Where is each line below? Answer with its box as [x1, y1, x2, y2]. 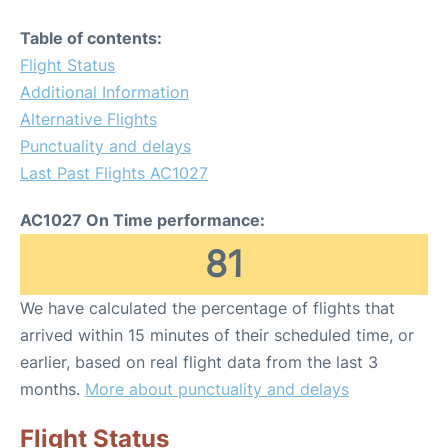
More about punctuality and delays [85, 379, 349, 399]
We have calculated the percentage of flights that [20, 298, 395, 318]
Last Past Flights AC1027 [20, 163, 208, 183]
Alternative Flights [20, 109, 157, 129]
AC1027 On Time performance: [20, 210, 265, 230]
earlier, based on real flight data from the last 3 [20, 352, 378, 372]
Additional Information [20, 82, 189, 102]
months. [20, 379, 85, 399]
